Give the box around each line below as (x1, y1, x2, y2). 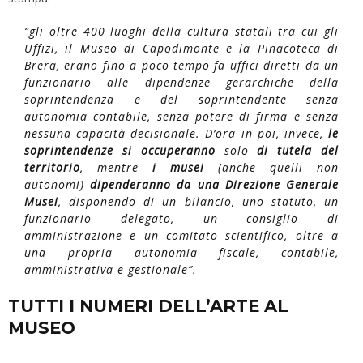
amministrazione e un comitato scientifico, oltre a (24, 227, 339, 243)
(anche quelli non (204, 159, 339, 175)
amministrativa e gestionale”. (24, 261, 197, 277)
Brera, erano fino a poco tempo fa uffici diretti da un (24, 57, 339, 73)
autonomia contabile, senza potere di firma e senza (24, 108, 339, 124)
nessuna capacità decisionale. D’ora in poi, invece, (24, 125, 328, 141)
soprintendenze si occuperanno (24, 142, 216, 158)
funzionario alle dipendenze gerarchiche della (24, 74, 339, 90)
